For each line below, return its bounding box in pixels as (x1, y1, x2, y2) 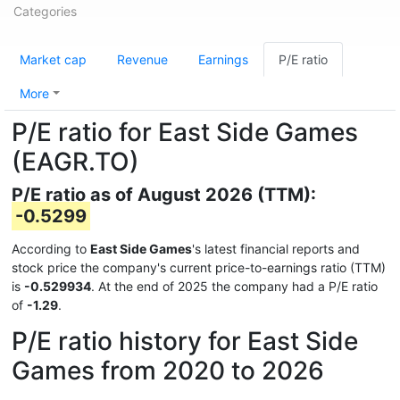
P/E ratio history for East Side (12, 326, 358, 356)
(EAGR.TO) (12, 146, 139, 177)
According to (12, 241, 90, 256)
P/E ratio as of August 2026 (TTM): (12, 184, 316, 205)
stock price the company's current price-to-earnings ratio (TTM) (12, 260, 386, 275)
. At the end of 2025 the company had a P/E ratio (91, 279, 378, 294)
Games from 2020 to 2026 (12, 355, 324, 386)
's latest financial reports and (192, 241, 360, 256)
